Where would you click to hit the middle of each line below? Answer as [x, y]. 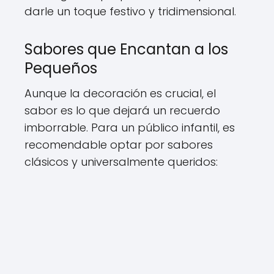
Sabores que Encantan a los [126, 49]
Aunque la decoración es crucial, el [120, 93]
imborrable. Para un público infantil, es [130, 128]
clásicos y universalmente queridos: [121, 162]
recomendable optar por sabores [119, 145]
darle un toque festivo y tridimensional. [130, 11]
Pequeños [61, 68]
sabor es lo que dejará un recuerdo [122, 110]
